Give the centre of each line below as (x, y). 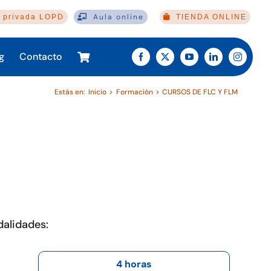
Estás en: (70, 92)
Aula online (118, 17)
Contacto (41, 57)
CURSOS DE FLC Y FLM (200, 92)
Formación (134, 92)
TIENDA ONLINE (212, 17)
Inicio (98, 92)
